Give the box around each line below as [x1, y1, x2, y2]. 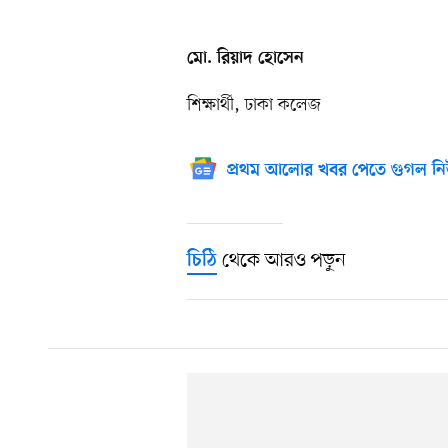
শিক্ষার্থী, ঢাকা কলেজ [187, 93, 321, 118]
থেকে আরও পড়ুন [217, 248, 346, 275]
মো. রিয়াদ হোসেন [187, 49, 304, 70]
